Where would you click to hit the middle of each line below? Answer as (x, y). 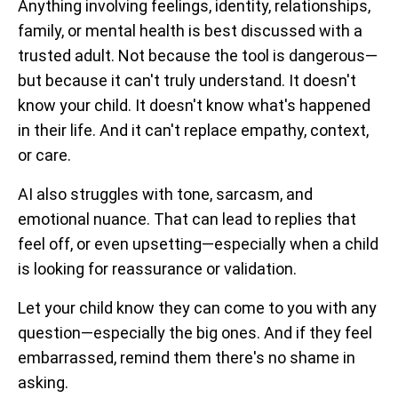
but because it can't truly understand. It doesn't (187, 80)
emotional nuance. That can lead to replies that (187, 219)
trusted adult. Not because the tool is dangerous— (198, 55)
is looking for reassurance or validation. (157, 268)
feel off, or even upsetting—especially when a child (198, 243)
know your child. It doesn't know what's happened (194, 105)
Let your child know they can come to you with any (197, 307)
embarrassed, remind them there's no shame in (187, 357)
